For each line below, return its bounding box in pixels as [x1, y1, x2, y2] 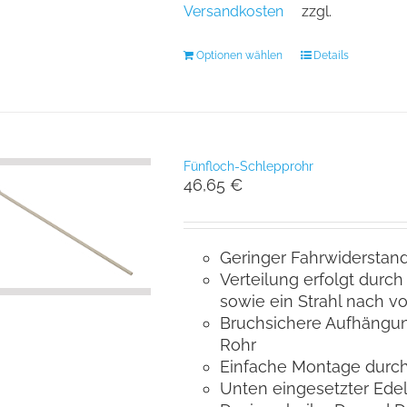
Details [313, 48, 349, 62]
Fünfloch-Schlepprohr [183, 158, 313, 174]
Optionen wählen [195, 48, 283, 62]
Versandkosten [183, 2, 283, 20]
